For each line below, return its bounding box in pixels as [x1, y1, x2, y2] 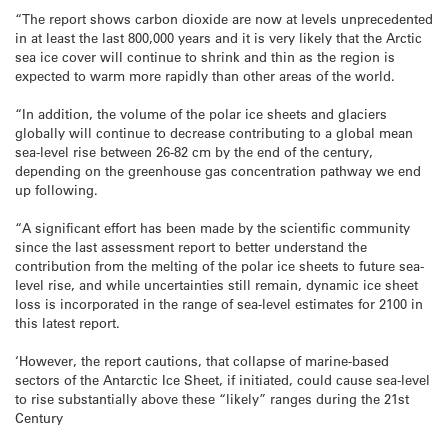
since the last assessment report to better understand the [15, 238, 367, 255]
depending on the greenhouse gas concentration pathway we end [15, 161, 421, 179]
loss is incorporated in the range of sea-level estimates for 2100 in [15, 295, 423, 312]
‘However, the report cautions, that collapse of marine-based [15, 352, 389, 370]
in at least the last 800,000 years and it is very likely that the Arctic [15, 28, 422, 46]
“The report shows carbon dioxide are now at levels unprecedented [15, 9, 433, 27]
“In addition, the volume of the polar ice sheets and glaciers [15, 104, 387, 122]
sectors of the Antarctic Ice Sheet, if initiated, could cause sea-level [15, 371, 430, 389]
